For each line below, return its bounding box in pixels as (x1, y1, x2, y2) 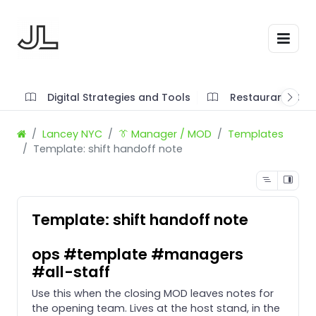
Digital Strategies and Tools (47, 90, 191, 104)
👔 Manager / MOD (119, 126, 212, 141)
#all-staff (32, 260, 110, 283)
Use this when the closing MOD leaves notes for (32, 286, 274, 300)
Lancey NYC (42, 126, 102, 141)
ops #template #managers (32, 243, 243, 265)
